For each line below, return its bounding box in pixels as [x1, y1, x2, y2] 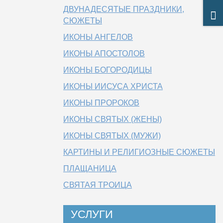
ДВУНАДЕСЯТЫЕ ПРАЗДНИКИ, [63, 5, 184, 13]
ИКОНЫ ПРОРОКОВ [63, 99, 139, 107]
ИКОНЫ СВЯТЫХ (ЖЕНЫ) [63, 115, 162, 123]
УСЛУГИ [71, 208, 113, 221]
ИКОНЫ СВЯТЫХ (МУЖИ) [63, 131, 161, 140]
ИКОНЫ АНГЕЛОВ [63, 33, 133, 41]
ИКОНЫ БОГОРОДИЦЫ [63, 66, 152, 74]
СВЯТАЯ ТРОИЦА [63, 181, 132, 189]
